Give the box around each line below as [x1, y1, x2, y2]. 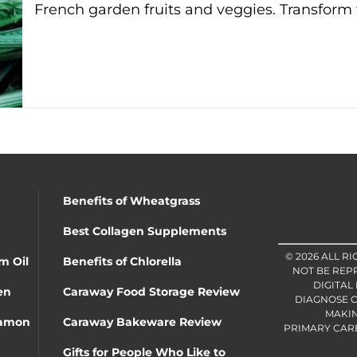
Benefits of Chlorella [63, 254, 182, 269]
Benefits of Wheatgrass [63, 194, 200, 209]
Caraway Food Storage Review [63, 284, 240, 300]
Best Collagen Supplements [63, 224, 226, 239]
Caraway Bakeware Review [63, 315, 222, 330]
